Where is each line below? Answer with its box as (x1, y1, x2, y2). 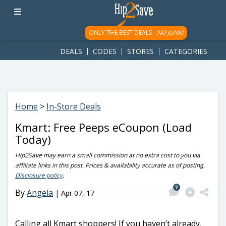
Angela (27, 187, 53, 198)
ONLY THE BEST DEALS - (88, 28, 157, 37)
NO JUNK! (156, 28, 183, 37)
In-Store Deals (46, 101, 101, 112)
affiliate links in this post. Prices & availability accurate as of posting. (15, 161, 205, 169)
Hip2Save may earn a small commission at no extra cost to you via (15, 151, 200, 159)
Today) (15, 132, 51, 147)
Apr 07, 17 (61, 188, 94, 198)
